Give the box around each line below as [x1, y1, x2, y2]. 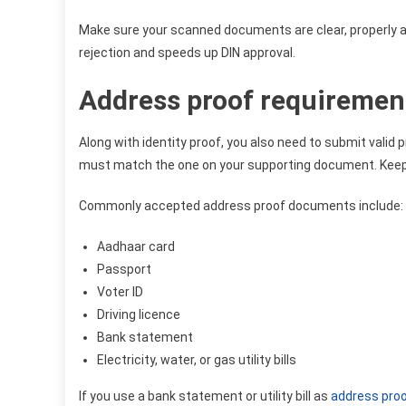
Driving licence [97, 306, 180, 322]
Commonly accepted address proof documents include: [79, 198, 403, 213]
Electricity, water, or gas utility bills [97, 352, 296, 367]
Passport [97, 261, 151, 276]
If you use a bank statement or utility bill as [79, 388, 331, 403]
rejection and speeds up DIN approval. [79, 44, 295, 60]
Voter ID [97, 284, 143, 299]
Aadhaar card [97, 238, 175, 254]
